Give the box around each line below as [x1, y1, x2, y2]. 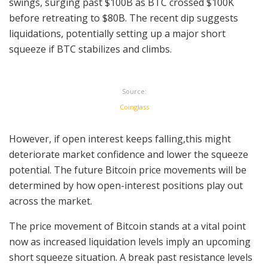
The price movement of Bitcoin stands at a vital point [9, 219, 246, 233]
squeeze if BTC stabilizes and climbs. [9, 42, 172, 56]
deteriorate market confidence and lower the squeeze [9, 147, 248, 161]
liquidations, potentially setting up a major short [9, 26, 226, 40]
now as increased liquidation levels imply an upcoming [9, 234, 251, 248]
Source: [121, 86, 147, 96]
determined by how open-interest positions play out [9, 178, 243, 192]
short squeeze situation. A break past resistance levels [9, 250, 252, 264]
